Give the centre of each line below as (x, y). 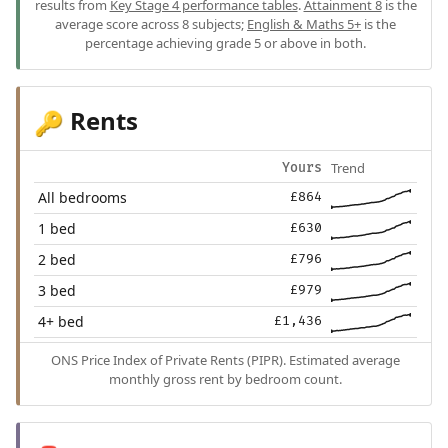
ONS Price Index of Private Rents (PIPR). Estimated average (225, 359)
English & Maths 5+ (304, 24)
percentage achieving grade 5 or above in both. (225, 43)
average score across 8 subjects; (151, 24)
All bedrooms (83, 197)
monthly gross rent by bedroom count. (225, 378)
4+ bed (61, 321)
